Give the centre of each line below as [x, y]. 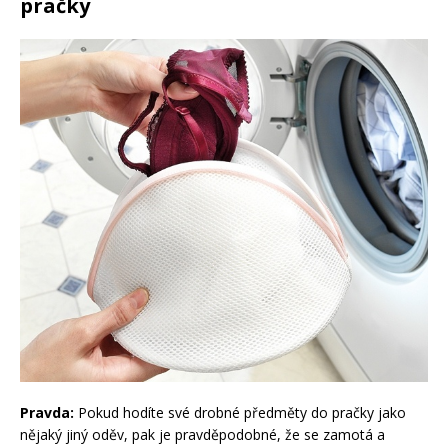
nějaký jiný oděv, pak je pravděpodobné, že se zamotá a [202, 435]
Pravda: [47, 413]
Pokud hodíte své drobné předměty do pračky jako [240, 413]
